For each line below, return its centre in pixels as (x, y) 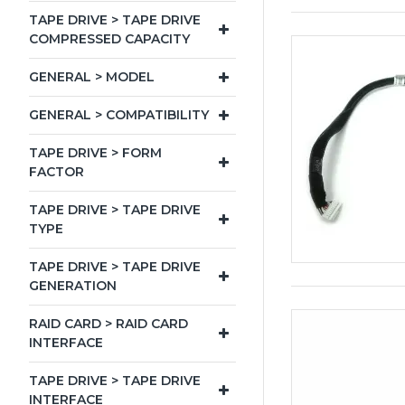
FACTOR (57, 172)
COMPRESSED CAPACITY (109, 39)
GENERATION (73, 286)
